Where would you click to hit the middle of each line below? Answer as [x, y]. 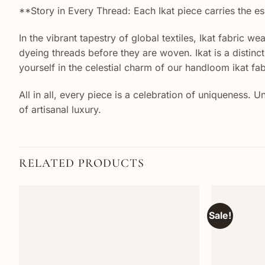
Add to [178, 218]
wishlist [179, 226]
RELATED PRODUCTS [82, 164]
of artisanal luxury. [60, 109]
